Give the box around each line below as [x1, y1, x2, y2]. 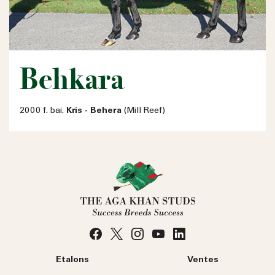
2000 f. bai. [20, 107, 66, 116]
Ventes [187, 256, 219, 265]
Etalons [55, 256, 89, 265]
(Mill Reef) [122, 107, 165, 116]
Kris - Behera [66, 107, 122, 116]
